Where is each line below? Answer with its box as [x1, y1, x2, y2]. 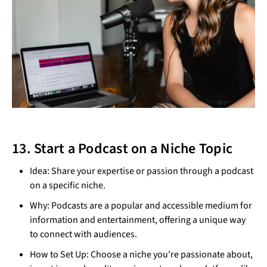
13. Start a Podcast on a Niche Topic [12, 138, 232, 160]
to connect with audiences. [30, 228, 137, 241]
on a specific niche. [30, 179, 105, 193]
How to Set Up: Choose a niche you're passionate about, [30, 248, 253, 262]
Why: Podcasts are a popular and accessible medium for [30, 199, 252, 213]
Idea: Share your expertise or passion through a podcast [30, 164, 253, 178]
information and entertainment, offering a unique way [30, 213, 246, 227]
